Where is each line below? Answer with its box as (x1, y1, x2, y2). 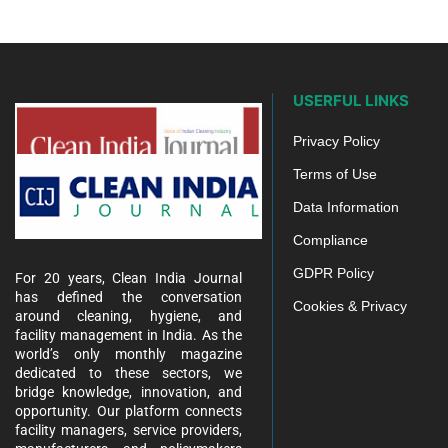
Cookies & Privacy (292, 297, 407, 314)
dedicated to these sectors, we (15, 364, 242, 381)
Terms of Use (292, 165, 377, 182)
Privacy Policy (292, 132, 380, 149)
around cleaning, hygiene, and (15, 307, 242, 324)
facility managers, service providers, (15, 421, 242, 438)
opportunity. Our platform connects (15, 402, 242, 419)
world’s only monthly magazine (15, 345, 242, 362)
